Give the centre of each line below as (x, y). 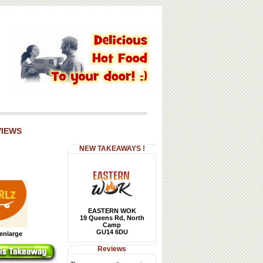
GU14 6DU (112, 232)
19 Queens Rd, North (112, 218)
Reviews (112, 249)
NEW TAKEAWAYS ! (112, 149)
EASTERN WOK (112, 211)
